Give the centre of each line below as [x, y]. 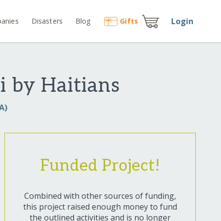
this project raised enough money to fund [100, 207]
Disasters [47, 21]
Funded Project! [100, 166]
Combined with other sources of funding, [100, 196]
